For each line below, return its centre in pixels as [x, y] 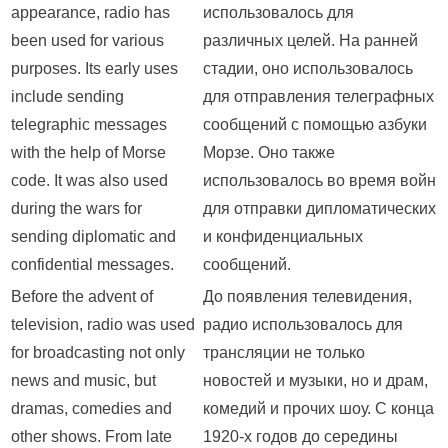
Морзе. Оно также [269, 153]
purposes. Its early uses [94, 69]
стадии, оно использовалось [308, 69]
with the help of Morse [88, 153]
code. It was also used [89, 181]
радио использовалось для [303, 325]
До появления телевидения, [307, 297]
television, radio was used [103, 325]
